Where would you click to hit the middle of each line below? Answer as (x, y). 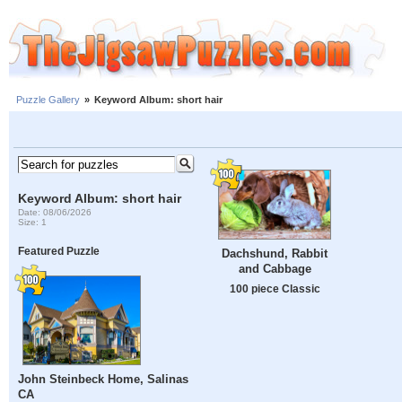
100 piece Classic (275, 288)
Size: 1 (33, 222)
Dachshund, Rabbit (275, 253)
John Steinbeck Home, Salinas (104, 380)
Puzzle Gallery (48, 100)
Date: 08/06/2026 (55, 212)
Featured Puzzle (59, 251)
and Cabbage (275, 268)
